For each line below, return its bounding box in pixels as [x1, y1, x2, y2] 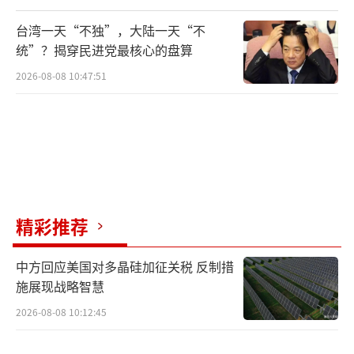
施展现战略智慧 [16, 276, 104, 296]
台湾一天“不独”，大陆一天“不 [16, 21, 205, 40]
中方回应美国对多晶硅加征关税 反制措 [16, 256, 234, 276]
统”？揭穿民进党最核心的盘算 [16, 40, 193, 60]
